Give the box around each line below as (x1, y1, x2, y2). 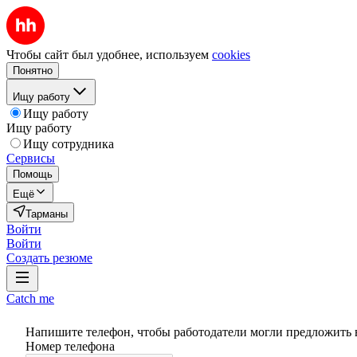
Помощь (13, 168, 53, 180)
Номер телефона (25, 339, 115, 353)
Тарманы (25, 208, 68, 220)
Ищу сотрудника (23, 137, 114, 151)
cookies (212, 48, 250, 61)
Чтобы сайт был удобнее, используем (6, 48, 209, 61)
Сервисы (6, 151, 55, 165)
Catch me (6, 292, 54, 305)
